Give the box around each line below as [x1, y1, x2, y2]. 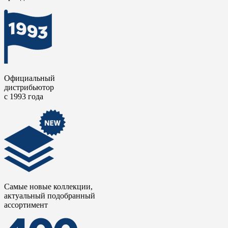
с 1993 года [4, 92, 43, 101]
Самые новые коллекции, [4, 182, 93, 191]
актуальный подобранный [4, 191, 95, 201]
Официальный [4, 74, 55, 83]
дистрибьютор [4, 83, 54, 92]
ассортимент [4, 201, 48, 210]
